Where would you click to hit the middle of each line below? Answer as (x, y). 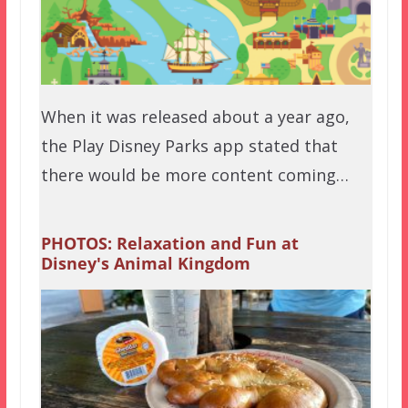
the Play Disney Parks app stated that (189, 145)
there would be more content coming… (194, 174)
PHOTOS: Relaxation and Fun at (169, 243)
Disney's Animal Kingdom (145, 263)
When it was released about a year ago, (195, 116)
